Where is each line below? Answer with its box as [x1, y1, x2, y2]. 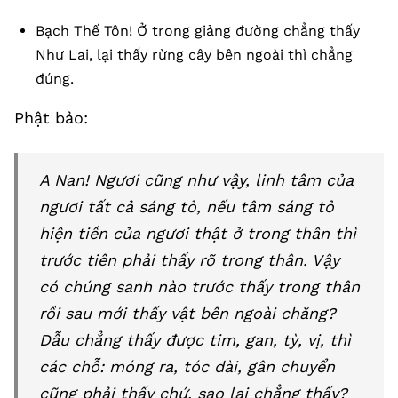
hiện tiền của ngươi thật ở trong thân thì [39, 224, 356, 243]
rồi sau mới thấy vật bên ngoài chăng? [39, 304, 336, 322]
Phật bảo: [14, 108, 88, 127]
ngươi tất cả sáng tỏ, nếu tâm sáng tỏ [39, 197, 334, 216]
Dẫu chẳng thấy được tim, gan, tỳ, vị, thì [39, 330, 351, 349]
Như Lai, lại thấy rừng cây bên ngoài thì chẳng [36, 46, 353, 63]
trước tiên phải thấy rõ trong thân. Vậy [39, 251, 339, 269]
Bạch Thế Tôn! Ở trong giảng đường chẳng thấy [36, 22, 360, 39]
